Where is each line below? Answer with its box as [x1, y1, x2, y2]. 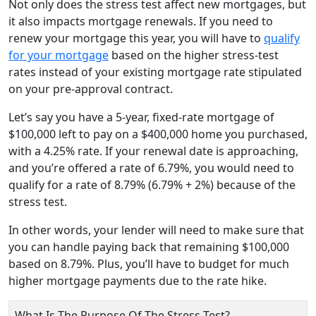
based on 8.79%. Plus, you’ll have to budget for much [8, 255, 289, 272]
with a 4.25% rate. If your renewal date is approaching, [8, 142, 298, 159]
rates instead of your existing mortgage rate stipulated [8, 63, 302, 80]
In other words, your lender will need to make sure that [8, 221, 304, 238]
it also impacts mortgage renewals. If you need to [8, 13, 273, 29]
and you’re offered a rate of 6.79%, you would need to [8, 159, 294, 176]
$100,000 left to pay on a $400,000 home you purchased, [8, 126, 308, 142]
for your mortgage [8, 47, 109, 63]
